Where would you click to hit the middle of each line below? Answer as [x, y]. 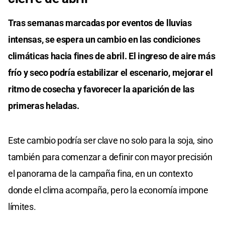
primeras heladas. [44, 105]
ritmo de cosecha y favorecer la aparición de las [101, 89]
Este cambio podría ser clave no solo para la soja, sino [110, 140]
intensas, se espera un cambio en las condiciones [104, 39]
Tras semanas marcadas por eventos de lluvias [100, 23]
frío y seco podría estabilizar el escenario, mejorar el [110, 72]
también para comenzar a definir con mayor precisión [110, 157]
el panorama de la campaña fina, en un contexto [100, 173]
